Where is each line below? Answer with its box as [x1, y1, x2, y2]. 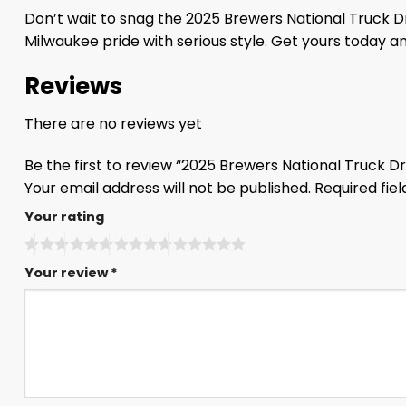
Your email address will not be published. [24, 178, 311, 199]
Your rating [24, 208, 104, 227]
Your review [24, 263, 111, 282]
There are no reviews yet [24, 113, 202, 135]
